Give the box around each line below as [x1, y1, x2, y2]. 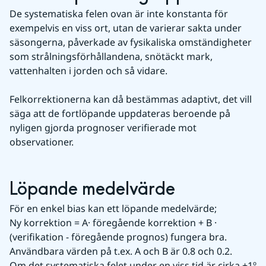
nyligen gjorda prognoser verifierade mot [9, 121, 197, 134]
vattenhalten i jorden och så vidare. [9, 64, 167, 77]
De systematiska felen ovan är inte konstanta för [9, 7, 228, 20]
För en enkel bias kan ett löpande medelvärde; [9, 202, 217, 215]
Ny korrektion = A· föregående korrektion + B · [9, 216, 217, 229]
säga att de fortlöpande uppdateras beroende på [9, 107, 230, 120]
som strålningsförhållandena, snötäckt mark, [9, 50, 213, 63]
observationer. [9, 135, 74, 148]
